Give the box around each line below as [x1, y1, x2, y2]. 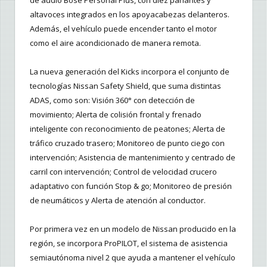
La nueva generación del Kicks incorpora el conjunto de [30, 66, 229, 77]
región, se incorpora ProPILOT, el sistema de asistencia [30, 237, 228, 249]
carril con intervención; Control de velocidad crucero [30, 166, 217, 177]
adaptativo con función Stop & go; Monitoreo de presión [30, 180, 232, 191]
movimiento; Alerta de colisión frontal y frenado [30, 108, 201, 120]
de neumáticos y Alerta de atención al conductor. [30, 194, 206, 206]
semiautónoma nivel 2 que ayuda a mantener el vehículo [30, 252, 235, 263]
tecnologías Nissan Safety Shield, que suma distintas [30, 80, 221, 91]
